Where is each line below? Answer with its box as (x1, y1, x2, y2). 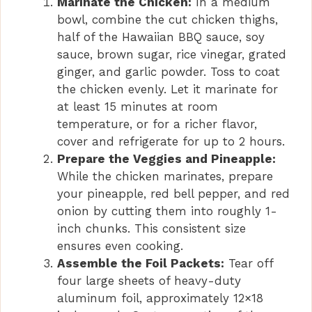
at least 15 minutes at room (57, 100, 218, 114)
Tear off (224, 256, 273, 271)
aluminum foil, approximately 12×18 (57, 291, 263, 306)
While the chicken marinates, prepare (57, 169, 273, 184)
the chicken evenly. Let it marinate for (57, 82, 278, 97)
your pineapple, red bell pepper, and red (57, 187, 290, 201)
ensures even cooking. (57, 239, 183, 253)
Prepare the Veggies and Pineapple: (57, 152, 276, 166)
